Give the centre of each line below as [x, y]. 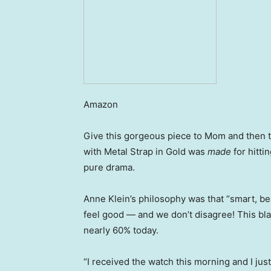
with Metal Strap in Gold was [144, 152]
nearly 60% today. [121, 230]
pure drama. [109, 168]
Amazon [101, 105]
